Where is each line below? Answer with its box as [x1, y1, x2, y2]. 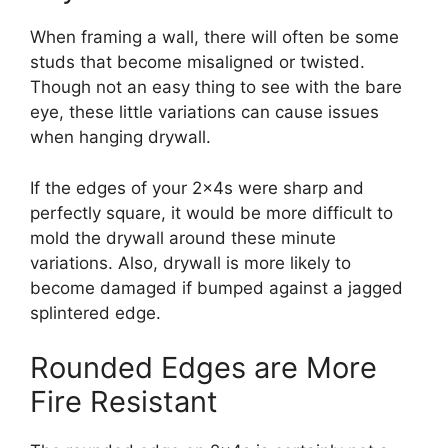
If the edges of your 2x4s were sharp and [30, 177, 364, 198]
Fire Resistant [30, 384, 226, 420]
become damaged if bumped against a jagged [30, 277, 403, 298]
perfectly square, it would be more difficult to [30, 202, 393, 223]
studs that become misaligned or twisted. [30, 52, 365, 73]
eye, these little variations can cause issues [30, 102, 379, 123]
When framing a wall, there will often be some [30, 27, 399, 48]
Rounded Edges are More [30, 350, 377, 386]
